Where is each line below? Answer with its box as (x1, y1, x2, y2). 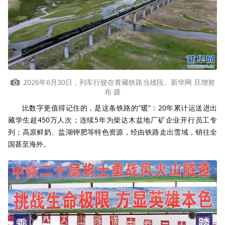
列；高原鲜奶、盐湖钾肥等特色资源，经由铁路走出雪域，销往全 (8, 127, 217, 137)
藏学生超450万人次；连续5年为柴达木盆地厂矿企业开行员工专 (8, 115, 217, 125)
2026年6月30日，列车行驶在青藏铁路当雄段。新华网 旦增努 (23, 77, 215, 87)
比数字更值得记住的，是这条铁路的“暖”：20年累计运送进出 (22, 103, 217, 113)
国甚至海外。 (8, 139, 50, 149)
